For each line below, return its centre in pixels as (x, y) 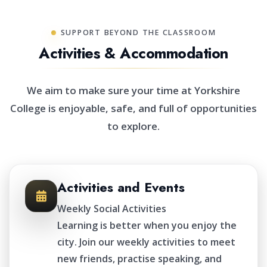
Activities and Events (121, 187)
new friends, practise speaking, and (139, 259)
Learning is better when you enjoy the (147, 225)
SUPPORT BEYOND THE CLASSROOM (138, 32)
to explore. (133, 126)
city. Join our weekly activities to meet (146, 242)
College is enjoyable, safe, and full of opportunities (133, 108)
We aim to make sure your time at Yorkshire (133, 90)
